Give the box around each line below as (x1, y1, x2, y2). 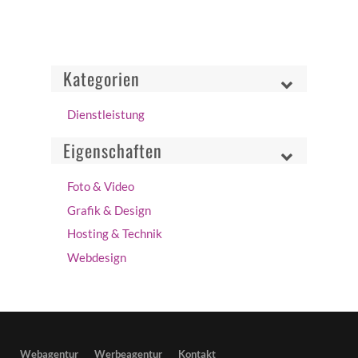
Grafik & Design (67, 202, 151, 217)
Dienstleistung (67, 107, 145, 122)
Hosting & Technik (67, 226, 162, 241)
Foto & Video (67, 179, 134, 194)
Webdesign (67, 249, 126, 265)
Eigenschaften (63, 137, 162, 163)
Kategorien (63, 65, 140, 91)
